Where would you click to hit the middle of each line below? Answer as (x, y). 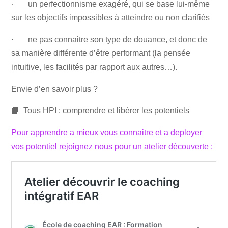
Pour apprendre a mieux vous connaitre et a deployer (107, 133)
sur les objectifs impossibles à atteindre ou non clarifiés (111, 18)
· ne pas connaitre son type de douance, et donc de (109, 40)
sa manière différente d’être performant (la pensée (101, 53)
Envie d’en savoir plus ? (55, 89)
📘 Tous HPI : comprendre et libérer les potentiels (101, 111)
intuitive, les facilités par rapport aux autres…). (94, 67)
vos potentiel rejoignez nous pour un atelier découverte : (113, 147)
